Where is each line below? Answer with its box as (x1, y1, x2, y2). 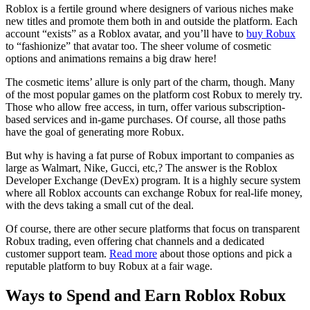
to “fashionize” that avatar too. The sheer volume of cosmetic (6, 39, 271, 52)
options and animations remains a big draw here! (6, 52, 217, 64)
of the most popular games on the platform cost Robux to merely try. (6, 88, 302, 100)
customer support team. (6, 247, 109, 259)
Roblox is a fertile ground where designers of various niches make (6, 2, 293, 15)
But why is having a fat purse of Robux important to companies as (6, 149, 294, 161)
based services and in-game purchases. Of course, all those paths (6, 113, 286, 125)
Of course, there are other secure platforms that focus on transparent (6, 222, 300, 235)
